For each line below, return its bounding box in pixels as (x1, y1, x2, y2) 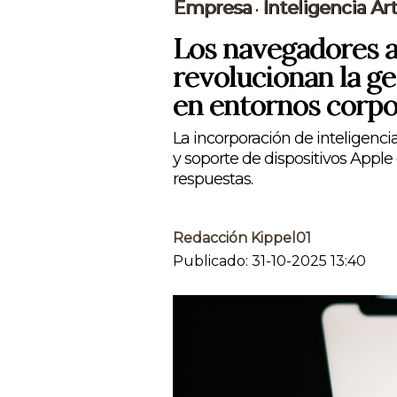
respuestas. (173, 168, 253, 189)
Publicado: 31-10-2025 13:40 (173, 252, 366, 269)
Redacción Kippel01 (173, 229, 311, 246)
